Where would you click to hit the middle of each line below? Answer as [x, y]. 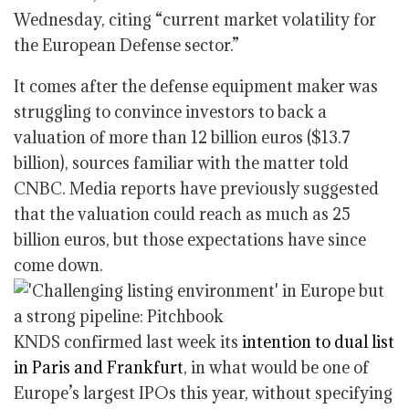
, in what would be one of [276, 367]
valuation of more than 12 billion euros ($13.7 [182, 137]
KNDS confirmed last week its [128, 342]
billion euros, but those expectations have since [190, 240]
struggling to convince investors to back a [170, 112]
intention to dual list [318, 342]
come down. [58, 265]
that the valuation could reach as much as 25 [182, 214]
